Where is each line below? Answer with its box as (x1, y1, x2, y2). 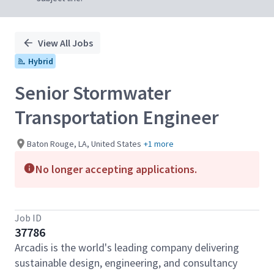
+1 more (144, 138, 174, 149)
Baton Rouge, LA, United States (27, 138, 141, 149)
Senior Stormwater (15, 81, 171, 105)
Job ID (15, 212, 42, 224)
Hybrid (28, 56, 53, 67)
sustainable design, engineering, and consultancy (15, 256, 237, 270)
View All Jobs (38, 37, 93, 49)
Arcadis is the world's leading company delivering (15, 240, 239, 254)
